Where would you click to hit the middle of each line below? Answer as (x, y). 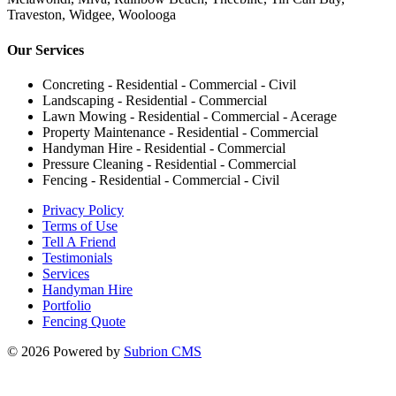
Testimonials (77, 257)
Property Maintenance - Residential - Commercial (180, 132)
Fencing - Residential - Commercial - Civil (161, 179)
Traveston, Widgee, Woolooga (91, 15)
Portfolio (67, 305)
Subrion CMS (163, 351)
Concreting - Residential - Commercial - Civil (169, 84)
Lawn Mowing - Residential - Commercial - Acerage (190, 116)
